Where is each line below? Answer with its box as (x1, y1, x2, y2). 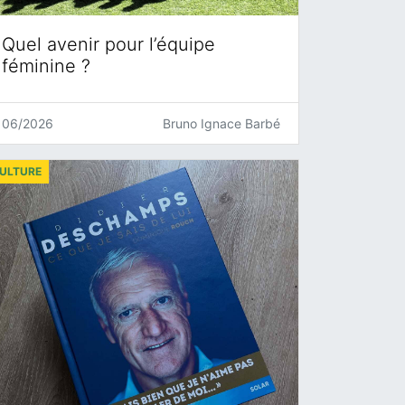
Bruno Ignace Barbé (163, 115, 280, 131)
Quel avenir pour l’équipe (2, 33, 215, 55)
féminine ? (2, 54, 90, 77)
